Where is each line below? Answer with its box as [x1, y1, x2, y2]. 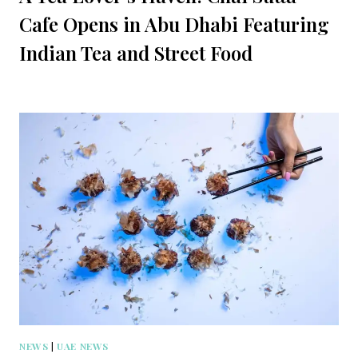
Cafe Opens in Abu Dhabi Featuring [19, 10, 329, 37]
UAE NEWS [57, 340, 109, 353]
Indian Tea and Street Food [19, 39, 253, 66]
